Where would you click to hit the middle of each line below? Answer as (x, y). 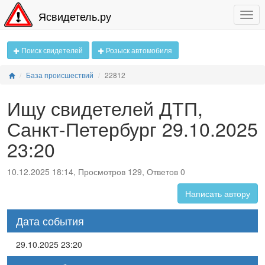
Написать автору (218, 193)
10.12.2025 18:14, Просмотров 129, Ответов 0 (96, 172)
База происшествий (60, 75)
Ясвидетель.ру (75, 16)
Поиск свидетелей (51, 50)
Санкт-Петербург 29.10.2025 (132, 128)
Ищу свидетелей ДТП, (105, 108)
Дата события (50, 221)
